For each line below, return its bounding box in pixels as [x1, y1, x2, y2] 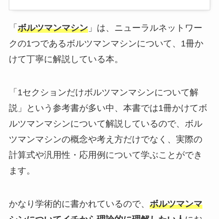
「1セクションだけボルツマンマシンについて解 [8, 88, 198, 98]
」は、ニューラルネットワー [88, 23, 202, 33]
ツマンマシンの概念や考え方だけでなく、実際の [8, 134, 202, 145]
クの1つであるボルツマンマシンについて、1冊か [8, 39, 203, 49]
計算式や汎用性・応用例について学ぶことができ [8, 150, 202, 160]
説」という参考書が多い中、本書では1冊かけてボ [8, 103, 207, 113]
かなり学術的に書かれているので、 [8, 198, 150, 209]
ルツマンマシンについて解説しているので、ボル [8, 119, 202, 129]
